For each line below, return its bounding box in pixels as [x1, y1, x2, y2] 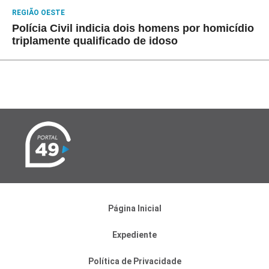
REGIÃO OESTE [12, 8, 65, 17]
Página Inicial [107, 203, 162, 213]
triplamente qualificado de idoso [12, 34, 178, 47]
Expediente [112, 229, 157, 240]
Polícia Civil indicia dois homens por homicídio [12, 22, 254, 34]
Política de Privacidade [88, 256, 181, 266]
